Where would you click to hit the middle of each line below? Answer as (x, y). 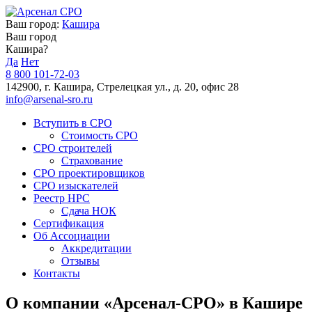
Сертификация (69, 223)
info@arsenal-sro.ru (49, 99)
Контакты (57, 273)
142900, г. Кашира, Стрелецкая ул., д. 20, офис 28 (122, 87)
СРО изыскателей (76, 186)
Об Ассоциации (72, 236)
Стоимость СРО (100, 135)
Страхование (92, 161)
